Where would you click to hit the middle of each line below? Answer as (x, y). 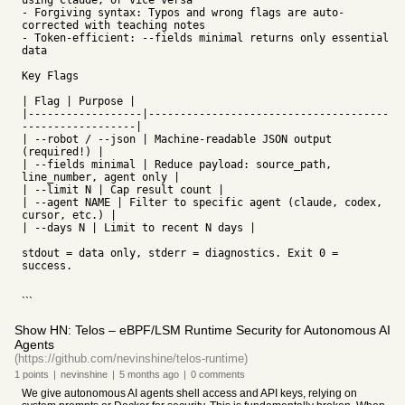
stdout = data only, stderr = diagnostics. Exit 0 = (180, 253)
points (34, 374)
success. (47, 266)
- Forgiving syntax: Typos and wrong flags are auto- (183, 13)
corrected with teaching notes (113, 25)
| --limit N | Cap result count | (123, 190)
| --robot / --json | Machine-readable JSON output (177, 139)
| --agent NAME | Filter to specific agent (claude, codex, (202, 202)
